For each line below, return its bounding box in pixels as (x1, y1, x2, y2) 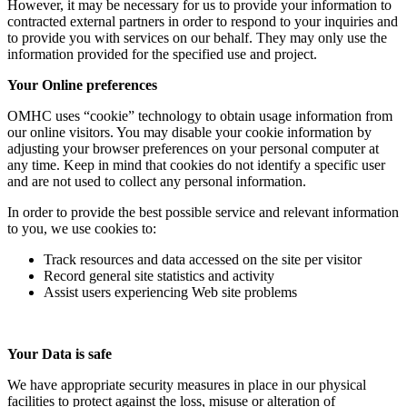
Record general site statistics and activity (44, 267, 274, 283)
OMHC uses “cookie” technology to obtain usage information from (7, 107, 392, 124)
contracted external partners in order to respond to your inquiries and (7, 13, 398, 29)
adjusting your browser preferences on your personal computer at (7, 140, 379, 156)
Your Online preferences (7, 76, 157, 93)
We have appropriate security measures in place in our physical (7, 376, 366, 392)
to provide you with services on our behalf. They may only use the (7, 29, 387, 45)
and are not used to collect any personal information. (7, 173, 306, 189)
